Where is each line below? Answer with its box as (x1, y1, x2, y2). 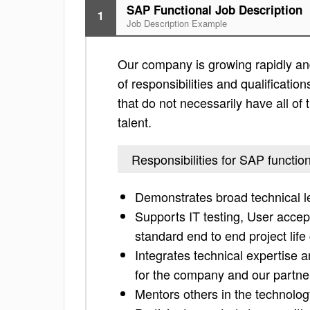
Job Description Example (127, 17, 227, 30)
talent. (118, 113, 152, 131)
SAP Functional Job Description (127, 1, 302, 18)
